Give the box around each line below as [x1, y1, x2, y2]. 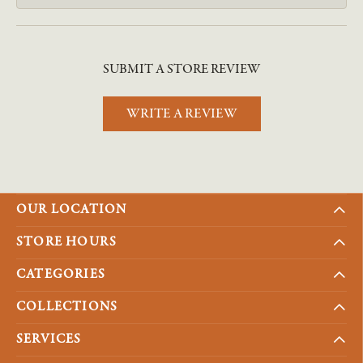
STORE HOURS [16, 233, 117, 251]
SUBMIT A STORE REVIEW [103, 59, 260, 79]
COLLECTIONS [16, 297, 118, 316]
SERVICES [16, 330, 82, 348]
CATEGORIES [16, 265, 105, 284]
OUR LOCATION [16, 200, 127, 219]
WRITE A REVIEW [126, 104, 237, 123]
